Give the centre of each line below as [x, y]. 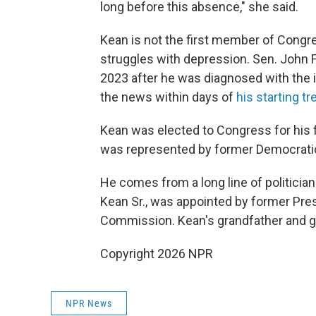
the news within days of [168, 97]
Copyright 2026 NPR [157, 254]
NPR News [89, 304]
